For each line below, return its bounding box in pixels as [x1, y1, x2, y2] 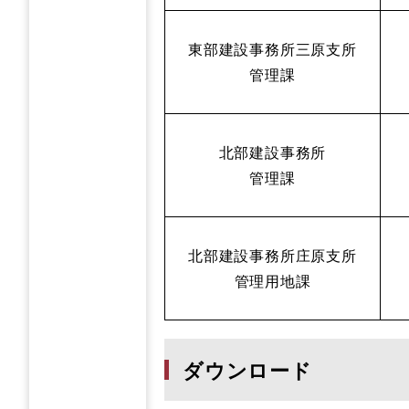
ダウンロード [183, 355, 312, 383]
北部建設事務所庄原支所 [188, 245, 357, 266]
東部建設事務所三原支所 [188, 38, 357, 59]
